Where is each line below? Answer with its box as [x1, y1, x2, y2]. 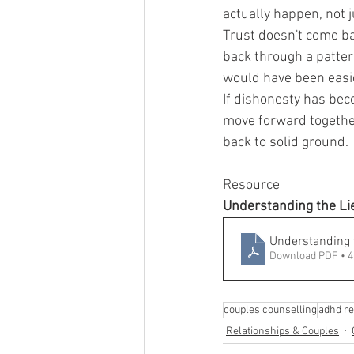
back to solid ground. [223, 134, 348, 152]
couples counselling [224, 303, 317, 318]
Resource [223, 177, 280, 194]
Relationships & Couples [226, 324, 339, 338]
